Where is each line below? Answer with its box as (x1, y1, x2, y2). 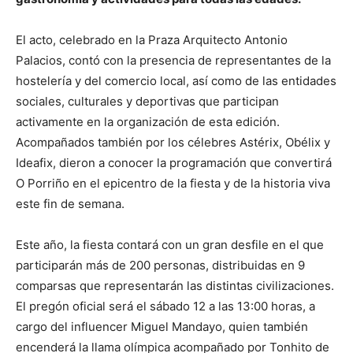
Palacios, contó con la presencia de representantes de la (16, 52, 331, 68)
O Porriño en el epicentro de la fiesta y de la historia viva (16, 175, 330, 191)
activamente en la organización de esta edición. (16, 113, 280, 129)
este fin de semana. (16, 195, 124, 211)
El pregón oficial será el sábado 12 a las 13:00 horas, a (16, 298, 315, 314)
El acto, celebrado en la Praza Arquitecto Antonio (16, 32, 288, 47)
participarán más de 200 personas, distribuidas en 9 (16, 257, 305, 273)
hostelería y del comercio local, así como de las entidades (16, 72, 336, 88)
